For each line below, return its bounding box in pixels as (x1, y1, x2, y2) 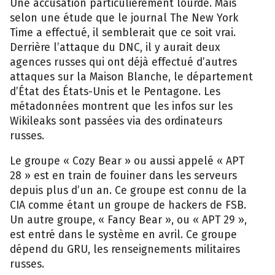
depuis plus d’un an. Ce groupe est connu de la (10, 184, 247, 198)
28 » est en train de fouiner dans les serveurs (10, 169, 237, 183)
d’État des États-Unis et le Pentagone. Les (10, 85, 220, 98)
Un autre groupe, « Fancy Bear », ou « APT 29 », (10, 214, 247, 227)
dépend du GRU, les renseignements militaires (10, 243, 240, 257)
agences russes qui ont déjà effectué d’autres (10, 55, 237, 69)
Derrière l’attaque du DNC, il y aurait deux (10, 41, 220, 54)
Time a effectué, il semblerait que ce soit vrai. (10, 26, 236, 39)
